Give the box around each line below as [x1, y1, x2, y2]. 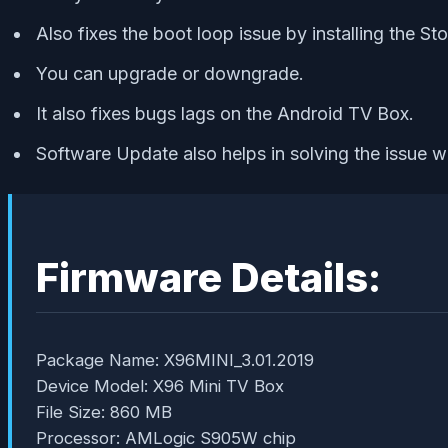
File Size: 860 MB [36, 401, 172, 422]
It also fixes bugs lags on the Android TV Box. [36, 102, 414, 124]
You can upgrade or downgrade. [36, 62, 304, 84]
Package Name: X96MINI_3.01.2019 [36, 349, 314, 370]
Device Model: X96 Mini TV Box [36, 375, 284, 396]
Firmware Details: [36, 252, 381, 302]
